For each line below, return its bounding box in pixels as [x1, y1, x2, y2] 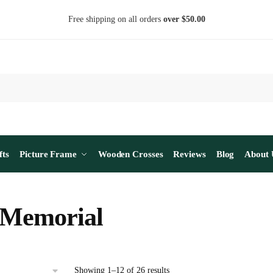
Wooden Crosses [97, 149, 163, 159]
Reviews [173, 149, 206, 159]
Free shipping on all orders [68, 15, 163, 24]
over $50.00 [163, 15, 205, 24]
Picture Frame [19, 149, 77, 159]
